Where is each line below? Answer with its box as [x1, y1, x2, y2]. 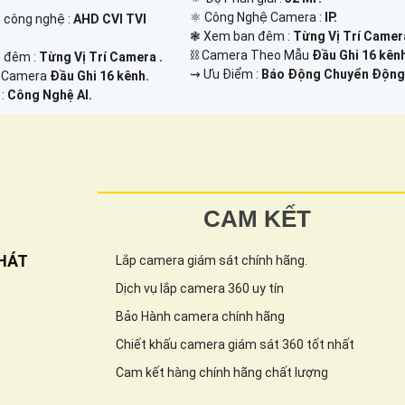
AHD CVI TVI [73, 11, 147, 26]
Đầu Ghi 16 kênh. [50, 68, 150, 83]
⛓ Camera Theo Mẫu [190, 47, 313, 62]
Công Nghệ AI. [7, 87, 93, 102]
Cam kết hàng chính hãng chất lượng [116, 364, 328, 380]
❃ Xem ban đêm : [190, 28, 294, 43]
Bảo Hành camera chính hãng [116, 308, 285, 324]
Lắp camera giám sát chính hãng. [116, 252, 307, 268]
